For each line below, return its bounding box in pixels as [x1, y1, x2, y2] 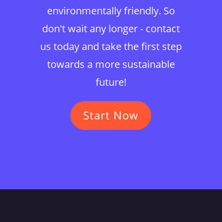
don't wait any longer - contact [42, 21, 180, 35]
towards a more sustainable [47, 57, 175, 71]
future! [95, 75, 126, 89]
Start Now [83, 108, 139, 123]
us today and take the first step [40, 39, 182, 53]
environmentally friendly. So [47, 3, 175, 17]
